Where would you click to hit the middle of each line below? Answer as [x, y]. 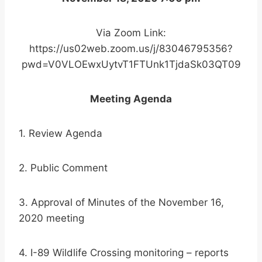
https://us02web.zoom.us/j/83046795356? [131, 49]
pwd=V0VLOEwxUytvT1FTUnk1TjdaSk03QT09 [131, 65]
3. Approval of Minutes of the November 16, [121, 203]
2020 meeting [51, 218]
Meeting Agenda [131, 99]
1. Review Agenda [61, 134]
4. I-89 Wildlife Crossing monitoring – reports [124, 253]
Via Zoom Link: [131, 33]
